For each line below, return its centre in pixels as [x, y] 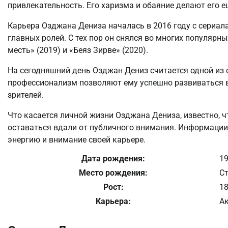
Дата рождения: [113, 159]
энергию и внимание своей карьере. [77, 140]
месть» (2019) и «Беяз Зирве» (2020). [78, 50]
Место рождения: [113, 173]
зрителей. [26, 95]
